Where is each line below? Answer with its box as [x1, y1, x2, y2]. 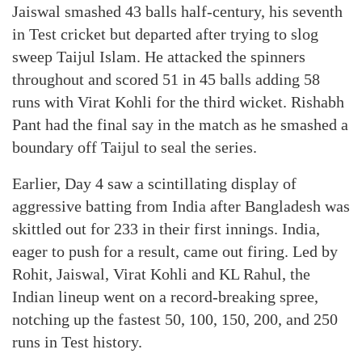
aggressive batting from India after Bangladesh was [12, 197, 350, 215]
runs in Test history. [12, 333, 142, 351]
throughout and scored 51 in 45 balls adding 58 [12, 70, 320, 88]
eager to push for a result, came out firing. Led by [12, 242, 338, 260]
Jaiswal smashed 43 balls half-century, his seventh [12, 2, 343, 20]
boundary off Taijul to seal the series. [12, 138, 257, 156]
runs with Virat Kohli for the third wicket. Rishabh [12, 93, 344, 111]
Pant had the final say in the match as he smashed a [12, 116, 348, 133]
